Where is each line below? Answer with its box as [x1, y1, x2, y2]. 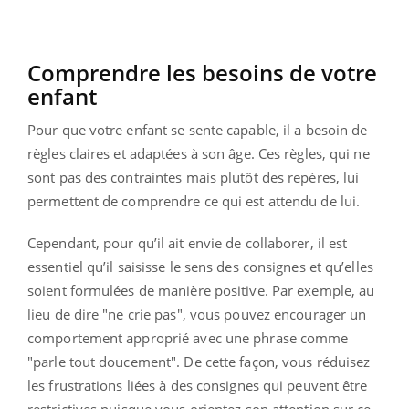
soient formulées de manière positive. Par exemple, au [27, 281, 375, 300]
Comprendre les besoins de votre [27, 58, 377, 89]
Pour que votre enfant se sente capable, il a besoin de [27, 121, 368, 140]
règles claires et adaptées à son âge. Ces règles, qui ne [27, 144, 370, 163]
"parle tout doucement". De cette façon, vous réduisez [27, 352, 371, 372]
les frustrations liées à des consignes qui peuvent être [27, 376, 368, 395]
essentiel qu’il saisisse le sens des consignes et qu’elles [27, 257, 373, 277]
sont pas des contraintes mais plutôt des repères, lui [27, 168, 360, 187]
